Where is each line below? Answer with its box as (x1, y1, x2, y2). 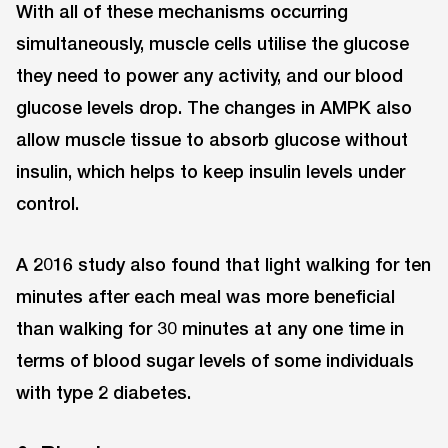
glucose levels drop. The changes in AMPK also (16, 95, 412, 118)
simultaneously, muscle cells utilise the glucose (16, 31, 409, 54)
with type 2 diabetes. (16, 380, 191, 403)
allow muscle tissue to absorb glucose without (16, 127, 408, 150)
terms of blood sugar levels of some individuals (16, 348, 414, 371)
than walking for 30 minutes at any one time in (16, 316, 404, 339)
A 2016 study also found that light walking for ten (16, 252, 431, 275)
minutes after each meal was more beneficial (16, 284, 395, 307)
